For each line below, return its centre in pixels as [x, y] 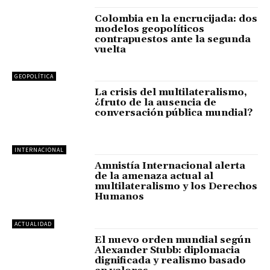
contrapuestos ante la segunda [173, 39]
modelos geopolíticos [150, 29]
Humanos [120, 197]
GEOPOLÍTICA [34, 76]
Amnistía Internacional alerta [170, 166]
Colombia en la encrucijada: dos [176, 18]
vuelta [111, 49]
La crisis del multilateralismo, [171, 92]
